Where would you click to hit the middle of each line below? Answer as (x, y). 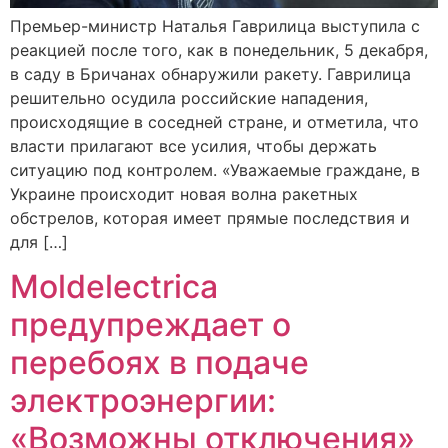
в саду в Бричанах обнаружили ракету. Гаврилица (210, 73)
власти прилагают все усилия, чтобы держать (193, 145)
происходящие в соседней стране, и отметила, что (214, 121)
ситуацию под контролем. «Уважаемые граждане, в (215, 169)
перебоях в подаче (159, 363)
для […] (39, 241)
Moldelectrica (114, 287)
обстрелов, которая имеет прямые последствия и (210, 217)
